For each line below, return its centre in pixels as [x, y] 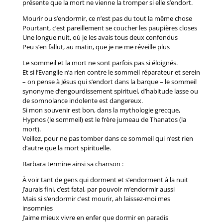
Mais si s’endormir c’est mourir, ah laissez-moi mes [96, 199]
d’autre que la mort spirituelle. [66, 148]
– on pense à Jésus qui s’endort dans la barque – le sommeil [109, 82]
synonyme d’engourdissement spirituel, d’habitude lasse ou [110, 91]
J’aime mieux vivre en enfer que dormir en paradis [95, 218]
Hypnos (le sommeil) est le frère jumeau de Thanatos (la [104, 119]
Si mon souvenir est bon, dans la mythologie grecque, [101, 110]
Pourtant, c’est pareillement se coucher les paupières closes [110, 28]
